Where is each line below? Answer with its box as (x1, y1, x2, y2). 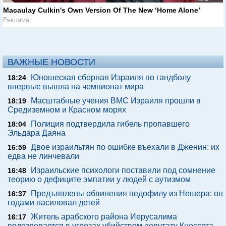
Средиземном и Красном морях (8, 105, 126, 115)
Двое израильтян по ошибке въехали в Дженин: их (31, 143, 219, 152)
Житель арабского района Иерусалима (31, 212, 177, 221)
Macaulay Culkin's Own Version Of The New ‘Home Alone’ (3, 6, 200, 15)
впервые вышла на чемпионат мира (8, 82, 144, 91)
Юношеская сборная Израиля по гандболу (31, 73, 191, 82)
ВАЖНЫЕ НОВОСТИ (8, 57, 95, 68)
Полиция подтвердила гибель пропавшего (31, 120, 190, 129)
